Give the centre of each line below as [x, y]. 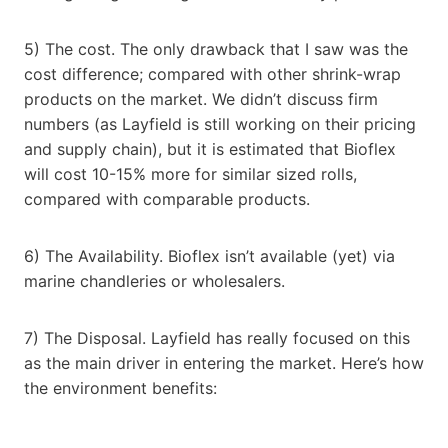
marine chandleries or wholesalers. [154, 280]
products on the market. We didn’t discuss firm [201, 98]
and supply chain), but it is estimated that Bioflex [210, 148]
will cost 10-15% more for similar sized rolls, [190, 173]
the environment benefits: [120, 387]
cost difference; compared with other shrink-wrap [212, 73]
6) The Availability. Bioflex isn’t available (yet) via [209, 255]
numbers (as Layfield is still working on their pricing [220, 123]
